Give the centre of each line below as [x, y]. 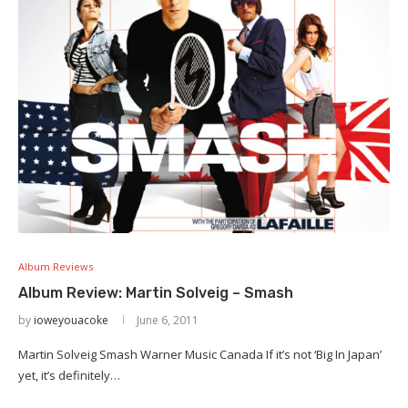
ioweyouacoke [71, 320]
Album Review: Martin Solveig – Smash [156, 293]
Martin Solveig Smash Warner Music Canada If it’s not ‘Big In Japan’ [200, 354]
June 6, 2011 [168, 320]
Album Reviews [56, 266]
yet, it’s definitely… [69, 375]
